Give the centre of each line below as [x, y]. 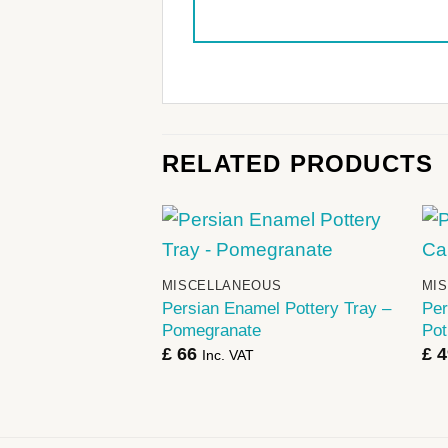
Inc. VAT [227, 355]
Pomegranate [211, 329]
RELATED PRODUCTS [298, 163]
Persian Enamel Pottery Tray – [276, 307]
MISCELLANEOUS [221, 286]
